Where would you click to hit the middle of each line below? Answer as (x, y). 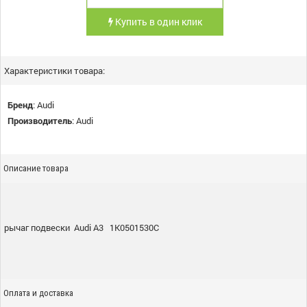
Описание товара (36, 168)
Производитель (40, 121)
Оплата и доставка (38, 293)
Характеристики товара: (54, 71)
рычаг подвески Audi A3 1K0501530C (82, 228)
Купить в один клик (157, 22)
